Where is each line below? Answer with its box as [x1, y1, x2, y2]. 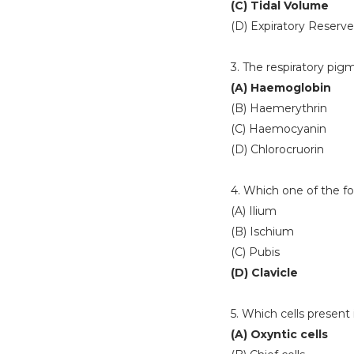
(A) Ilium [231, 204, 277, 218]
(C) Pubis [231, 245, 280, 259]
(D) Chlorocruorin [231, 142, 324, 156]
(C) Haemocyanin [231, 122, 326, 136]
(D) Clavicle [231, 265, 298, 280]
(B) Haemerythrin [231, 101, 327, 115]
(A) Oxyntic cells [231, 327, 328, 341]
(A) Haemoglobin [231, 81, 331, 95]
